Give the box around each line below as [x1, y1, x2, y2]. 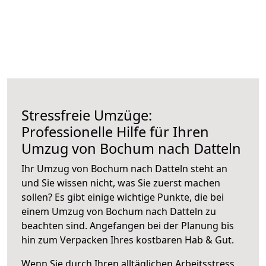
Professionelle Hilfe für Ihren [21, 122, 209, 141]
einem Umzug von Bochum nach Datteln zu [21, 204, 216, 218]
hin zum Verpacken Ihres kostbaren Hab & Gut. [21, 233, 234, 246]
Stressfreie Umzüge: [21, 105, 152, 125]
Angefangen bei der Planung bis [90, 218, 234, 232]
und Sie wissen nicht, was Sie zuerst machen [21, 176, 220, 189]
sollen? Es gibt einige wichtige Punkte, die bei [21, 190, 224, 204]
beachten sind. [21, 218, 90, 232]
